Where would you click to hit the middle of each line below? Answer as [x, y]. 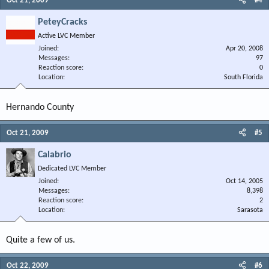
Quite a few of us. [41, 240]
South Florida [243, 77]
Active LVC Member [66, 36]
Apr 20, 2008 [244, 49]
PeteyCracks [62, 22]
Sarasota [250, 210]
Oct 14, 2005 [244, 181]
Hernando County [40, 107]
